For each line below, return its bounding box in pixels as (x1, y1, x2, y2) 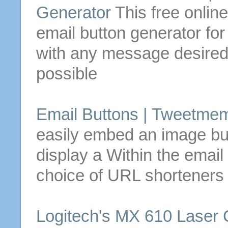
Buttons (81, 105, 138, 124)
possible (36, 64, 97, 83)
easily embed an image (36, 125, 211, 144)
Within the (106, 146, 184, 164)
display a (36, 146, 106, 164)
